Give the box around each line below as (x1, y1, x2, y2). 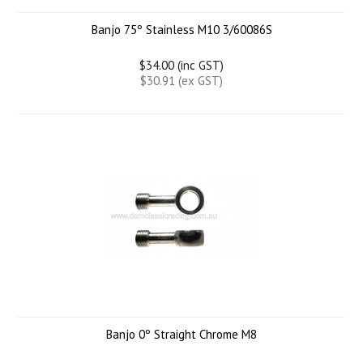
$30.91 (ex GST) (140, 73, 223, 88)
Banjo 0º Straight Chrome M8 (106, 327, 257, 342)
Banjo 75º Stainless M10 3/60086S (91, 22, 272, 37)
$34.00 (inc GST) (139, 58, 224, 73)
